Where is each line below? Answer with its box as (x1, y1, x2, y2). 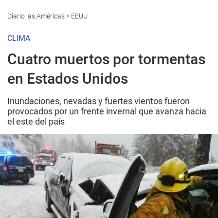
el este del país (7, 116, 65, 127)
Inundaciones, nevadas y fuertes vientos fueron (7, 96, 190, 106)
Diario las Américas (7, 12, 65, 20)
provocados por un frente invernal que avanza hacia (7, 106, 206, 116)
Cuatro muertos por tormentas (7, 51, 205, 68)
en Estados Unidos (7, 70, 128, 87)
